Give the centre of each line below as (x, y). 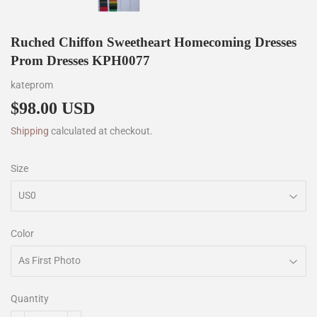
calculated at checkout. (101, 131)
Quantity (30, 298)
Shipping (30, 131)
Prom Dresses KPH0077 (80, 61)
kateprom (32, 85)
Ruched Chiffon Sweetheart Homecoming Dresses (154, 42)
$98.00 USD (53, 108)
